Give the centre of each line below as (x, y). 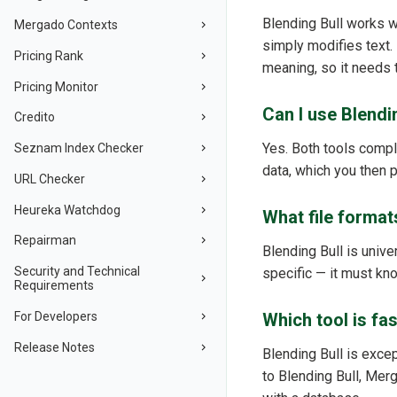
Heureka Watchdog (67, 210)
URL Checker (50, 179)
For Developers (56, 316)
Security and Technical (77, 272)
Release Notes (54, 347)
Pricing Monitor (56, 86)
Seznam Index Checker (79, 148)
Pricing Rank (49, 55)
